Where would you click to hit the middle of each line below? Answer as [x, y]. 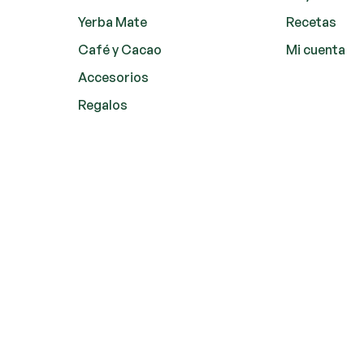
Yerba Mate [112, 22]
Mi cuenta [316, 49]
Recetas [312, 22]
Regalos [102, 104]
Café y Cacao [119, 49]
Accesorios [113, 77]
